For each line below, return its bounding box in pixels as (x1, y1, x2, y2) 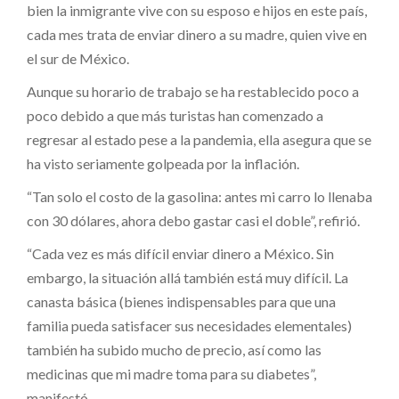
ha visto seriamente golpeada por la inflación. (27, 154, 299, 172)
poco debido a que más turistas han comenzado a (27, 106, 323, 124)
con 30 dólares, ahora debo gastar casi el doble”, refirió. (27, 211, 360, 229)
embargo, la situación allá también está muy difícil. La (27, 268, 348, 286)
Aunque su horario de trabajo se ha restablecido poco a (27, 82, 359, 100)
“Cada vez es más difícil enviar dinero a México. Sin (27, 244, 334, 262)
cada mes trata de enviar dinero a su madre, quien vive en (27, 25, 367, 43)
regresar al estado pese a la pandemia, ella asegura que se (27, 130, 371, 148)
